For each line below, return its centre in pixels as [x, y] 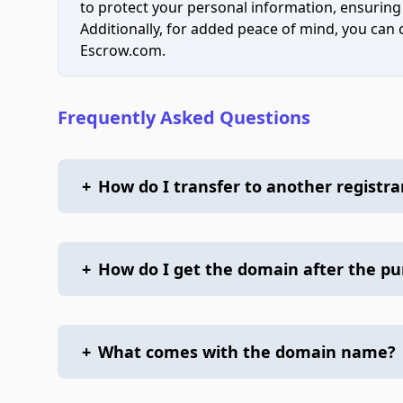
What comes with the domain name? [247, 352]
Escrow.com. [123, 50]
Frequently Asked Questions [184, 117]
